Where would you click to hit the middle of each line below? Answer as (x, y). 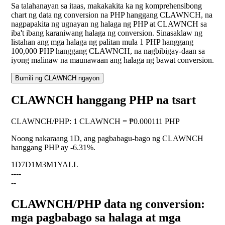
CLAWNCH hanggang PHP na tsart (103, 100)
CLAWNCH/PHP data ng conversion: (108, 204)
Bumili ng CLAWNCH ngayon (57, 78)
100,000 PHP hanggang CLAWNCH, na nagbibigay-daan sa (108, 51)
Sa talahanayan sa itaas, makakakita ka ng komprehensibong (106, 6)
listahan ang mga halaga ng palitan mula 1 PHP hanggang (102, 42)
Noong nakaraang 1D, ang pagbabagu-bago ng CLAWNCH (107, 139)
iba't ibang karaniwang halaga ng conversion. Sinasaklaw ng (107, 33)
